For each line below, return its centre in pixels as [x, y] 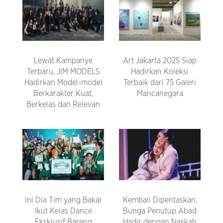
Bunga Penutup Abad [160, 211]
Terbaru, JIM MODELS [63, 72]
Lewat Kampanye [63, 61]
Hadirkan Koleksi [160, 72]
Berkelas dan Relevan [63, 105]
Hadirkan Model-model [63, 83]
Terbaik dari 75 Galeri [160, 83]
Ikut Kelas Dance [63, 211]
